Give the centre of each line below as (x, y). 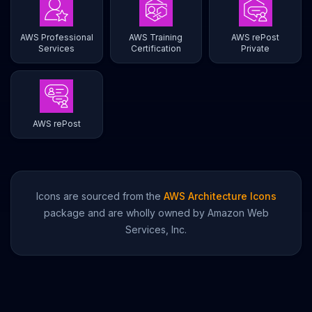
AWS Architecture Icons (220, 196)
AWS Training (156, 37)
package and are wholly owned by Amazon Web (156, 213)
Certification (156, 48)
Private (256, 48)
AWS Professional (56, 37)
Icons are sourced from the (98, 196)
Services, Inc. (156, 229)
